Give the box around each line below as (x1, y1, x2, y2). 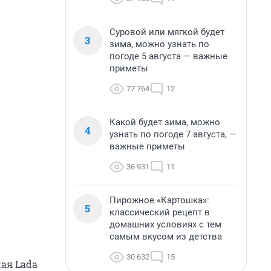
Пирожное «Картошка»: (109, 195, 209, 206)
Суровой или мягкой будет (109, 27, 224, 38)
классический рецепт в (109, 207, 210, 218)
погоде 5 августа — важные (109, 51, 227, 62)
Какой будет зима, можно (109, 117, 220, 128)
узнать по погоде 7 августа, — (109, 129, 237, 140)
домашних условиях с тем (109, 219, 221, 230)
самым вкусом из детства (109, 231, 222, 242)
